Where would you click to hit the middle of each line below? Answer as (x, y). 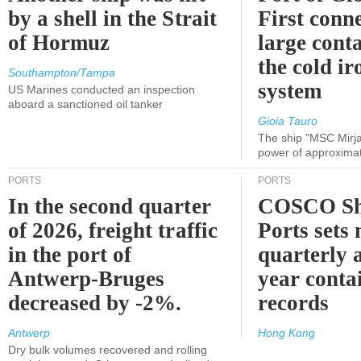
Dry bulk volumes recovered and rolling (108, 350)
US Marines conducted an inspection (102, 89)
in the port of (70, 255)
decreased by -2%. (95, 303)
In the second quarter (110, 206)
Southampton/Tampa (62, 73)
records (294, 303)
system (290, 91)
